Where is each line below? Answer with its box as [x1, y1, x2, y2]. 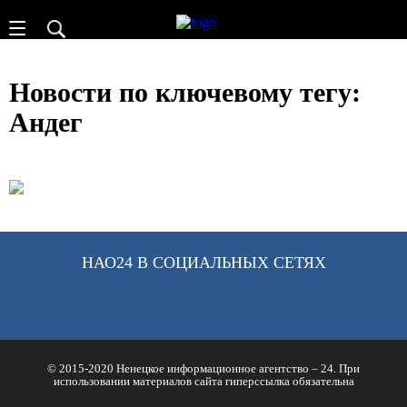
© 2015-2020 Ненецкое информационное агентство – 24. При [47, 361, 360, 375]
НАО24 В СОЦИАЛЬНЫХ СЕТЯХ [81, 253, 326, 272]
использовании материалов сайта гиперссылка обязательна [53, 373, 354, 388]
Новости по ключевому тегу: [9, 76, 361, 107]
